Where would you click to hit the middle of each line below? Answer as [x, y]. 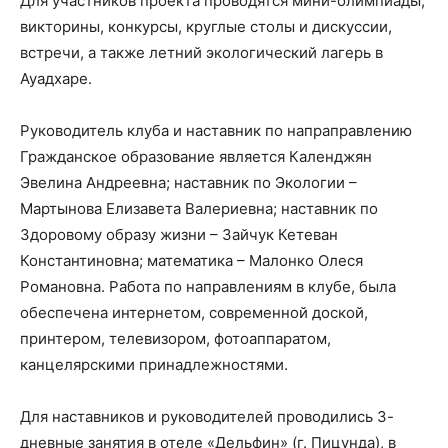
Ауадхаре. [56, 78]
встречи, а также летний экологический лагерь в [201, 52]
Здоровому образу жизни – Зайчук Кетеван [179, 234]
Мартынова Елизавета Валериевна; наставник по [199, 208]
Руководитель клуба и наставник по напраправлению [216, 130]
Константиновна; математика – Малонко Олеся [191, 260]
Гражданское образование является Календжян [196, 156]
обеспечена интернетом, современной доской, [194, 312]
